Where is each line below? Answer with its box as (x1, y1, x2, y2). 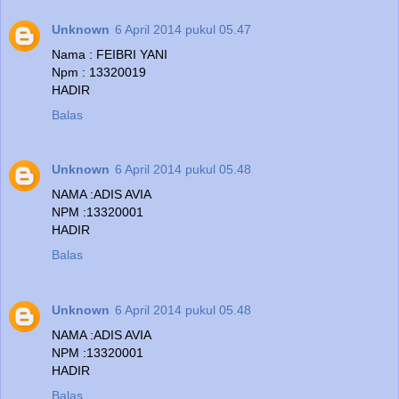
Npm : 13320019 (52, 64, 146, 79)
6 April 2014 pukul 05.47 (115, 21, 251, 37)
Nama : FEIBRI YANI (52, 46, 167, 61)
